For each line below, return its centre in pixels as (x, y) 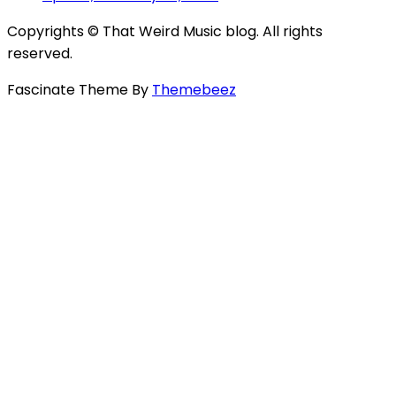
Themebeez (194, 90)
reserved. (40, 54)
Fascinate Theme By (80, 90)
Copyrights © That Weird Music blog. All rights (165, 32)
